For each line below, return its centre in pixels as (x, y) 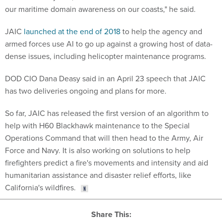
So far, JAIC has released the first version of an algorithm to (107, 113)
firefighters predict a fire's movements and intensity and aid (107, 163)
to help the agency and (161, 31)
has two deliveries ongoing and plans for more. (86, 91)
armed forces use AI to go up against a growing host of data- (109, 44)
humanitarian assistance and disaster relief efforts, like (98, 175)
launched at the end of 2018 (72, 31)
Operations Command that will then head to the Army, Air (104, 138)
